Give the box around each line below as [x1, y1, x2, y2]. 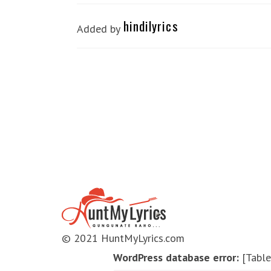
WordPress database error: [113, 250, 239, 264]
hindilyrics [123, 16, 178, 35]
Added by [77, 22, 120, 36]
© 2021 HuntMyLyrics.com [62, 231, 184, 245]
